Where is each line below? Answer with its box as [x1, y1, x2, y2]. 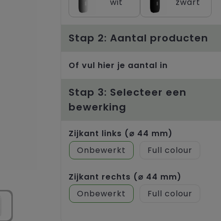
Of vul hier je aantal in [69, 59, 168, 71]
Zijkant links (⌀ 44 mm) [69, 127, 173, 139]
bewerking [69, 100, 126, 114]
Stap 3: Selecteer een [69, 85, 186, 99]
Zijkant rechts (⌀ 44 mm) [69, 171, 182, 183]
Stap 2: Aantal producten [69, 31, 208, 45]
